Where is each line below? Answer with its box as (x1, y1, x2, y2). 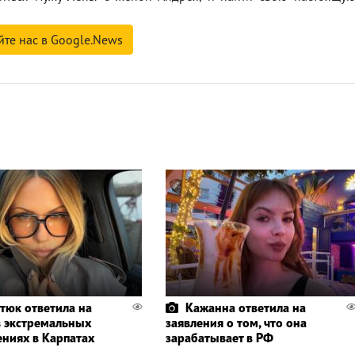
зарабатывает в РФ (165, 330, 273, 346)
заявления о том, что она (165, 315, 307, 331)
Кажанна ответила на (185, 300, 306, 316)
